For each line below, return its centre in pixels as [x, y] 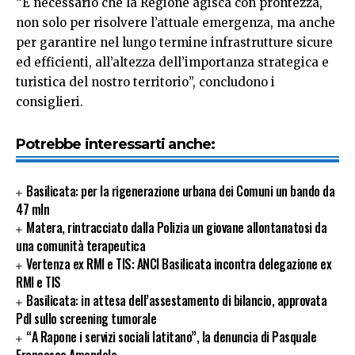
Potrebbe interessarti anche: [116, 145]
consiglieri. [50, 102]
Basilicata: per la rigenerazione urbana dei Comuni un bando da [181, 191]
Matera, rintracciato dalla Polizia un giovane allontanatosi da [177, 228]
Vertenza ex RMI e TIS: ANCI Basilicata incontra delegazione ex [179, 264]
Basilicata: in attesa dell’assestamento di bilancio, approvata [177, 301]
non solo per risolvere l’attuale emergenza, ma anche [176, 23]
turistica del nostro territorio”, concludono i [145, 82]
